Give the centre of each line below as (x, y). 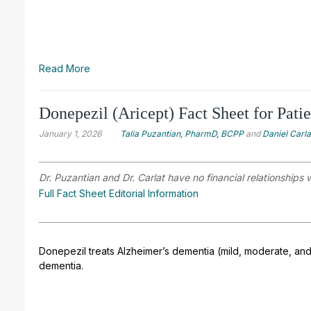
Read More (65, 68)
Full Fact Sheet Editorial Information (119, 193)
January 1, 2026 (70, 133)
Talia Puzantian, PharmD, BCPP (182, 133)
